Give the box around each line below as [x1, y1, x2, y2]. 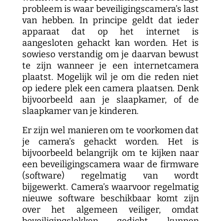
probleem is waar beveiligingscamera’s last [22, 3, 199, 14]
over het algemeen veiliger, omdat [22, 204, 199, 215]
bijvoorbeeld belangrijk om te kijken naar [22, 147, 199, 158]
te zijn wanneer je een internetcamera [22, 60, 199, 71]
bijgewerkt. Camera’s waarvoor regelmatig [22, 182, 199, 192]
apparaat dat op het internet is [22, 26, 199, 37]
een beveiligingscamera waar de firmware [22, 159, 199, 170]
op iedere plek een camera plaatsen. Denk [22, 83, 199, 94]
